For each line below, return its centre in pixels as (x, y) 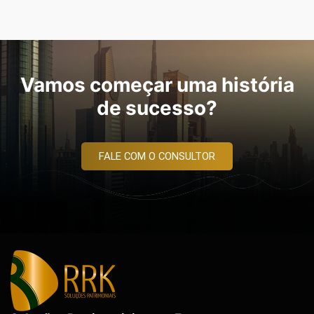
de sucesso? (157, 108)
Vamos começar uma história (157, 84)
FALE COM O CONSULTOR (157, 156)
